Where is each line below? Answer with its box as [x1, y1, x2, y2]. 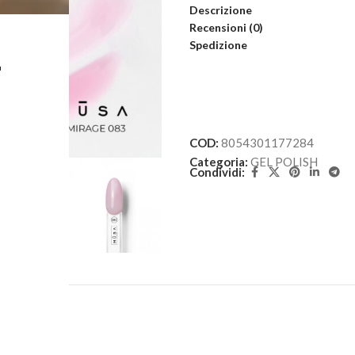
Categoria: [189, 154, 248, 169]
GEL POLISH [250, 154, 318, 169]
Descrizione [189, 2, 252, 17]
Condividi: [189, 165, 245, 180]
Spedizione [189, 37, 247, 52]
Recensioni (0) [189, 20, 263, 34]
